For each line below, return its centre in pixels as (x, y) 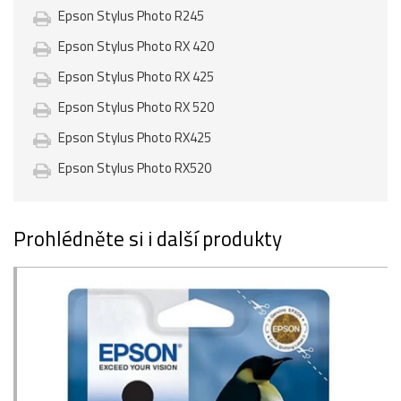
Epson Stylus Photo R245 (131, 16)
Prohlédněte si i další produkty (148, 239)
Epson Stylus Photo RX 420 (136, 46)
